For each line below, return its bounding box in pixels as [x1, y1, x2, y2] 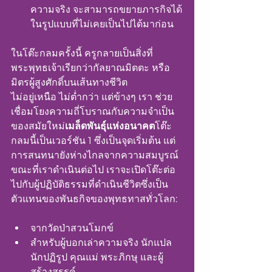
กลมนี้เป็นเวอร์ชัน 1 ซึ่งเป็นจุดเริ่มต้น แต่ [11, 135, 175, 146]
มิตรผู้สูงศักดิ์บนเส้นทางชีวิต [11, 76, 127, 88]
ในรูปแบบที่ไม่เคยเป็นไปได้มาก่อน [30, 18, 174, 30]
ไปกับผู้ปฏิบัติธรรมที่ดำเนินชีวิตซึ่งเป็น [11, 178, 168, 190]
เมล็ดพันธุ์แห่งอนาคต [65, 120, 155, 132]
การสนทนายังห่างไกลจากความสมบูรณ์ [11, 149, 178, 161]
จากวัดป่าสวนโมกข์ [30, 222, 114, 234]
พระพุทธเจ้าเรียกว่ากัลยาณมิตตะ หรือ [11, 62, 170, 73]
